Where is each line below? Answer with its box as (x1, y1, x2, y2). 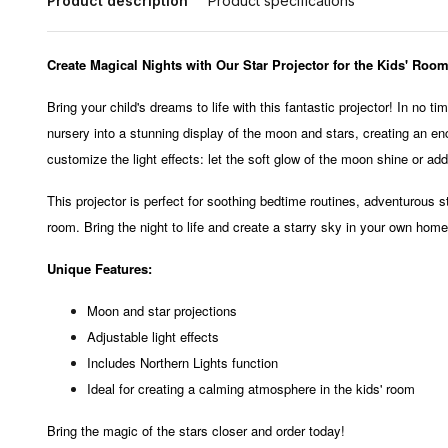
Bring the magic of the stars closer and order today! (47, 421, 345, 440)
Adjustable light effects (87, 327, 219, 346)
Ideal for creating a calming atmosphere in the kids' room (87, 379, 415, 398)
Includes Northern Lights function (87, 353, 278, 372)
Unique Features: (47, 259, 152, 278)
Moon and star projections (87, 301, 237, 320)
